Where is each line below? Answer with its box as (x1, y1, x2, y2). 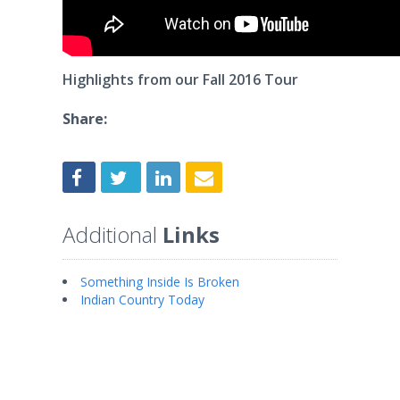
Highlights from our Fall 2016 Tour (62, 70, 298, 89)
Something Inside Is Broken (80, 272, 239, 290)
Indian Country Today (80, 290, 204, 308)
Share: (62, 109, 107, 129)
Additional (62, 219, 162, 249)
